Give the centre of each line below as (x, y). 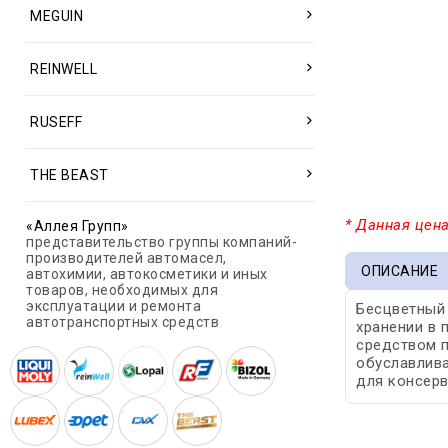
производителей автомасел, (126, 258)
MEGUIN (56, 16)
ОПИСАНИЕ (400, 271)
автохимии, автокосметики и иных (147, 274)
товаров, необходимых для (122, 290)
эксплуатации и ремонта (113, 306)
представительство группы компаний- (161, 242)
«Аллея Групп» (77, 226)
